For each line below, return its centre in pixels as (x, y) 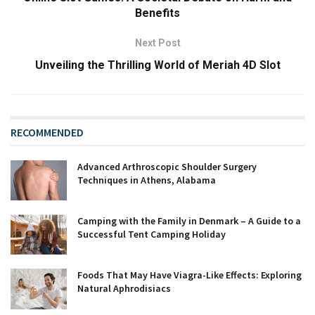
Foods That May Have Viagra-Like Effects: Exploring (189, 275)
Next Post (157, 43)
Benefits (157, 13)
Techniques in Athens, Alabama (147, 180)
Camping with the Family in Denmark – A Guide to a (189, 221)
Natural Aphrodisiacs (124, 289)
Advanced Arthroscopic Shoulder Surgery (167, 167)
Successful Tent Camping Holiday (152, 234)
